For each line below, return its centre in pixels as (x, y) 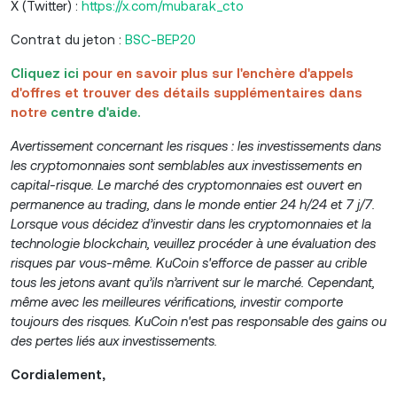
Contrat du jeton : (68, 39)
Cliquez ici (45, 73)
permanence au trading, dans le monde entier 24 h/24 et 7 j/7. (193, 204)
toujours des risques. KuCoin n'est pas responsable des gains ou (198, 321)
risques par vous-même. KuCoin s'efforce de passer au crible (189, 263)
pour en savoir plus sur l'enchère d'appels (218, 73)
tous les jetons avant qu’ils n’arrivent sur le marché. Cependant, (193, 282)
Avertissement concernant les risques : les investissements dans (196, 146)
